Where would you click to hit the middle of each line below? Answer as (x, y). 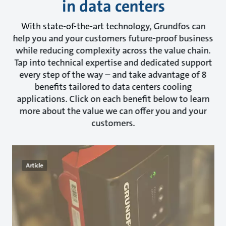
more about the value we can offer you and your (113, 111)
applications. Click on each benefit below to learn (113, 99)
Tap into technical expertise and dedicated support (113, 62)
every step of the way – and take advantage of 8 (113, 74)
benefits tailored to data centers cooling (113, 87)
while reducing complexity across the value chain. (113, 50)
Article (35, 165)
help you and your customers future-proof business (113, 38)
